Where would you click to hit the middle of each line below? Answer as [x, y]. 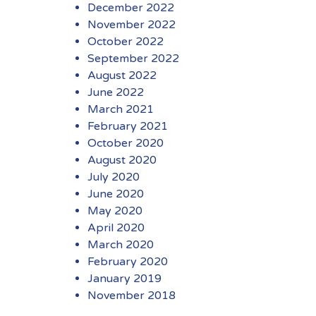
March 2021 [120, 109]
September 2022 [133, 59]
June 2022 [115, 92]
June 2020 [115, 194]
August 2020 [122, 160]
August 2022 [122, 75]
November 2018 [131, 296]
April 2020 [116, 228]
